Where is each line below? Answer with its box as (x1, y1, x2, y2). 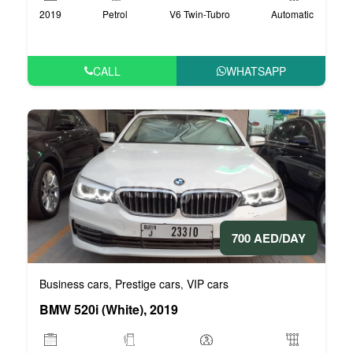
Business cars (39, 275, 109, 292)
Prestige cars (115, 275, 180, 292)
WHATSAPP (225, 62, 286, 79)
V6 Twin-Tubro (169, 6, 230, 20)
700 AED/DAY (232, 229, 306, 247)
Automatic (270, 6, 314, 20)
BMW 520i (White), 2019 (39, 299, 178, 318)
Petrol (102, 6, 128, 20)
